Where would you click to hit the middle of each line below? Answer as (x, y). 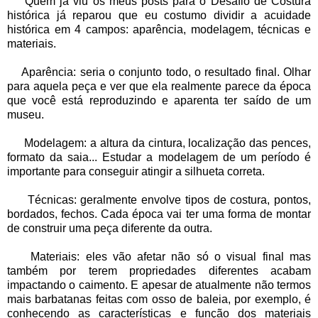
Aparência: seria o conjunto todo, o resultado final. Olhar (159, 72)
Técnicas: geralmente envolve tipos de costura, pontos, (159, 200)
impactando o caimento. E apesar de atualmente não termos (159, 285)
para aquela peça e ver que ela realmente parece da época (159, 87)
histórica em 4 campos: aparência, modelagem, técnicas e (159, 30)
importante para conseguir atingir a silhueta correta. (136, 172)
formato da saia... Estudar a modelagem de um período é (159, 158)
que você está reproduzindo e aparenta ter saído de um (159, 101)
